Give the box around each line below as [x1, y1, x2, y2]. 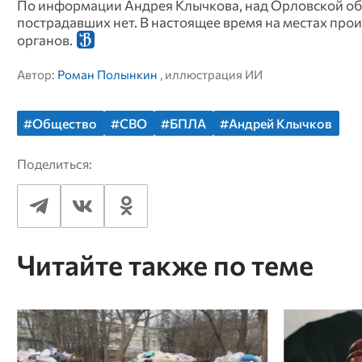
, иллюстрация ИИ [157, 66, 263, 82]
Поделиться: [16, 155, 92, 171]
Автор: [16, 66, 57, 82]
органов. [16, 31, 75, 48]
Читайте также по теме [16, 248, 314, 282]
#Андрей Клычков [220, 115, 333, 131]
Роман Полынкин [57, 66, 158, 82]
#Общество [23, 115, 98, 131]
